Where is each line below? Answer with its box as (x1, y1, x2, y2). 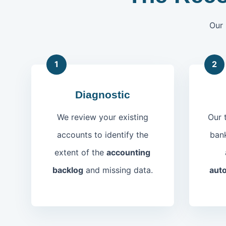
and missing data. (83, 164, 153, 175)
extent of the (54, 147, 107, 157)
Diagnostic (75, 88, 130, 100)
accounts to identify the (56, 129, 148, 140)
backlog (52, 164, 83, 175)
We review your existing (56, 111, 148, 122)
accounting (106, 147, 151, 157)
